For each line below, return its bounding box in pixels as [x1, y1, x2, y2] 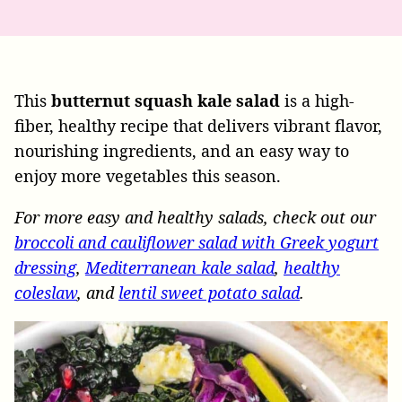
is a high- [284, 90, 354, 111]
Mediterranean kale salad [85, 257, 275, 278]
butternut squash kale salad [51, 90, 284, 111]
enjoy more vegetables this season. [14, 165, 281, 187]
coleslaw [14, 282, 77, 303]
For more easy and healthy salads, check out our [14, 206, 376, 228]
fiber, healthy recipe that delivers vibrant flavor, [14, 115, 382, 136]
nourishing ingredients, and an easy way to [14, 140, 349, 162]
